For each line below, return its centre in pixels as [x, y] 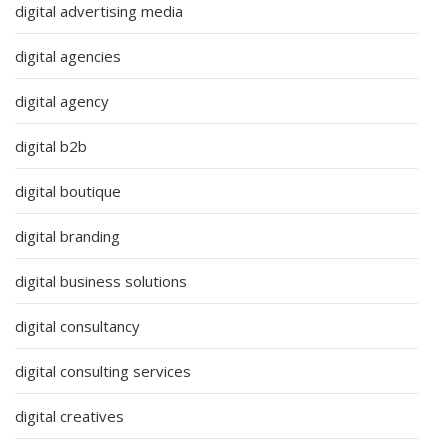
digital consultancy [77, 325]
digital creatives [69, 415]
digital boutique [68, 190]
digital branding [67, 235]
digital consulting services [103, 370]
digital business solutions [101, 280]
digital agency [62, 100]
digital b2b [51, 145]
